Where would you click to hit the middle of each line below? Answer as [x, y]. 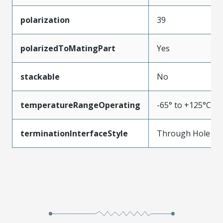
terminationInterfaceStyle [74, 133]
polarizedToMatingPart [68, 48]
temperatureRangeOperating [80, 105]
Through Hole [183, 133]
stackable [40, 76]
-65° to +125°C [184, 105]
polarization [45, 20]
